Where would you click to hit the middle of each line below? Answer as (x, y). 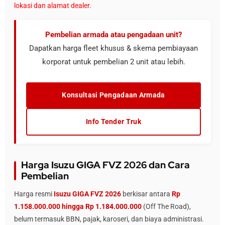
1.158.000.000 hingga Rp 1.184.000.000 (78, 206)
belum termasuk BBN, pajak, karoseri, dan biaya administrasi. (109, 219)
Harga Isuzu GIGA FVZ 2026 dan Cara (105, 165)
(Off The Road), (166, 206)
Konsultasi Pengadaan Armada (114, 95)
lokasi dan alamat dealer (52, 6)
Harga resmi (34, 194)
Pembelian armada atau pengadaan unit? (114, 35)
